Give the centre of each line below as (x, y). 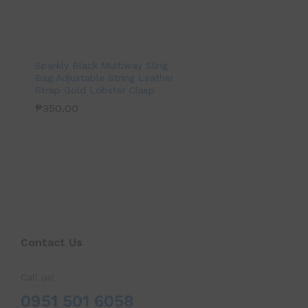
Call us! (37, 277)
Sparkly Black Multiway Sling (101, 65)
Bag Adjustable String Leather (104, 77)
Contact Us (52, 242)
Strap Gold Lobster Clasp (95, 90)
